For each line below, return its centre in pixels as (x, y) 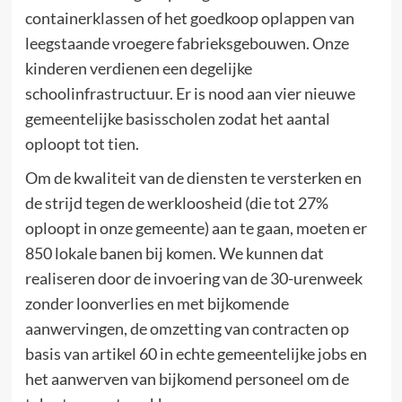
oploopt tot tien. (82, 143)
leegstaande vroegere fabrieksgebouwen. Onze (187, 43)
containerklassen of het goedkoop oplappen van (189, 17)
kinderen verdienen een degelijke (138, 68)
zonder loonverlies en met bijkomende (157, 303)
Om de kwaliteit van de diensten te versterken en (193, 177)
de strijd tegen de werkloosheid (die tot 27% (176, 202)
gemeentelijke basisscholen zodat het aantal (177, 118)
